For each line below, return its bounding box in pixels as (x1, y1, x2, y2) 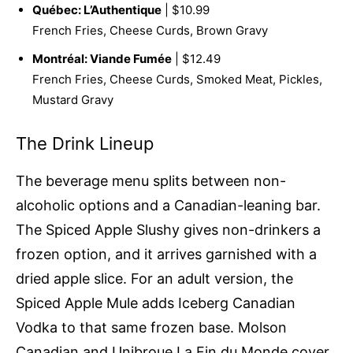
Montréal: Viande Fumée (32, 51, 172, 67)
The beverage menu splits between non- (16, 173, 286, 190)
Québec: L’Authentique (32, 2, 162, 18)
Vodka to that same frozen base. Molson (16, 319, 287, 336)
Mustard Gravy (32, 92, 113, 108)
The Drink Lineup (16, 133, 154, 154)
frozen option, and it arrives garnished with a (16, 246, 317, 263)
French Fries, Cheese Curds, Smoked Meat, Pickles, (32, 72, 322, 87)
